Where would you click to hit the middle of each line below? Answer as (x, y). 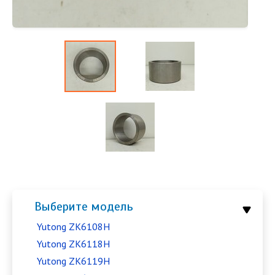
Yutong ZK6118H (73, 244)
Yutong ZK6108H (73, 227)
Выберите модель (84, 207)
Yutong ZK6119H (73, 261)
